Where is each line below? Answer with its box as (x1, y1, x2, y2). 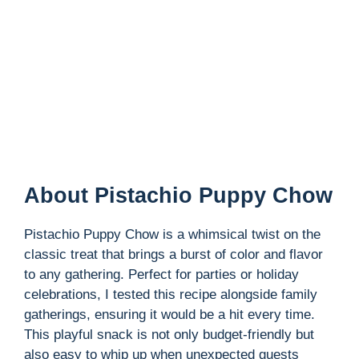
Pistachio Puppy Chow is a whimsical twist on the (24, 226, 321, 242)
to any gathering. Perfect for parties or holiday (24, 266, 299, 282)
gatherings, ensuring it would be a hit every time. (24, 306, 315, 322)
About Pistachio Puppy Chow (24, 183, 333, 208)
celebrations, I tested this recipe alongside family (24, 286, 317, 302)
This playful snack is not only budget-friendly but (24, 326, 314, 342)
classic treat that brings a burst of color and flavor (24, 246, 323, 262)
